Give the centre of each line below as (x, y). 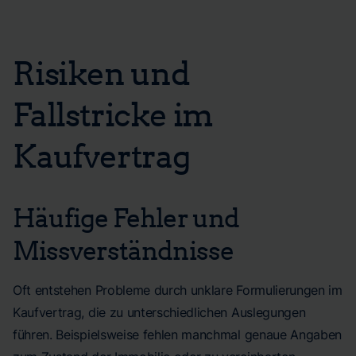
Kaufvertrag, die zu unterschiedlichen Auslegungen (159, 312)
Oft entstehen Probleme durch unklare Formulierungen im (178, 290)
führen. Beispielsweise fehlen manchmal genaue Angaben (178, 335)
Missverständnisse (123, 250)
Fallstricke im (113, 114)
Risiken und (101, 72)
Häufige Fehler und (126, 217)
